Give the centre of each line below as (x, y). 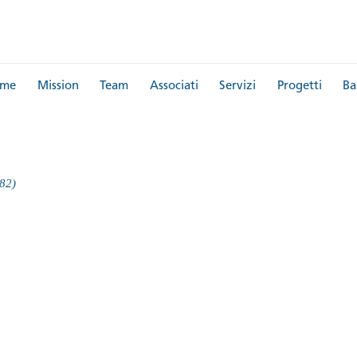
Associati (174, 86)
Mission (58, 86)
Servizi (237, 86)
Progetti (299, 86)
